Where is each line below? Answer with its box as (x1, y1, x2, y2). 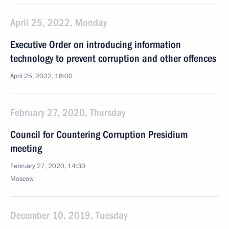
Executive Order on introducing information (10, 38, 181, 51)
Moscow (10, 174, 34, 184)
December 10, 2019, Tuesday (10, 209, 127, 221)
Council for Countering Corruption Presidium (10, 128, 188, 141)
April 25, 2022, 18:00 (10, 72, 73, 81)
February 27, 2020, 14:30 (10, 162, 85, 171)
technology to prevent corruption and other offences (10, 52, 216, 64)
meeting (10, 142, 42, 154)
